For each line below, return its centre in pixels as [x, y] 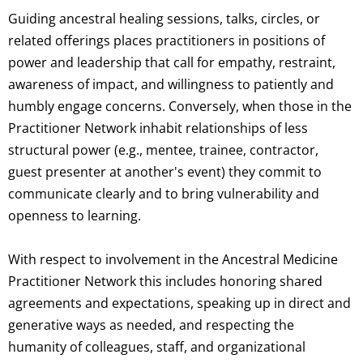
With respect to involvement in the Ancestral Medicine [173, 260]
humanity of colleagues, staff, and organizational [157, 347]
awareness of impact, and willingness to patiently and [171, 85]
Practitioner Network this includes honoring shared [165, 282]
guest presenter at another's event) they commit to [165, 172]
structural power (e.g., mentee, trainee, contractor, [163, 150]
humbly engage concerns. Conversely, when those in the [180, 107]
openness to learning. [75, 216]
